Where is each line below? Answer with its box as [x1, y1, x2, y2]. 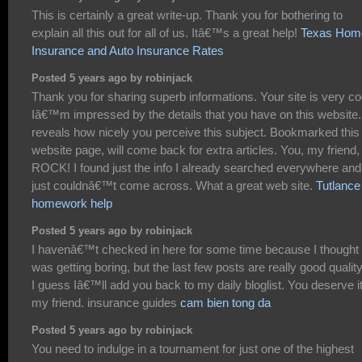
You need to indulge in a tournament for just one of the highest [32, 342, 354, 356]
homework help [32, 196, 112, 211]
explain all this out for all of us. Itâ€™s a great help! [32, 25, 301, 40]
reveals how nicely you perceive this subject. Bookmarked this [32, 125, 360, 140]
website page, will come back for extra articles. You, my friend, [32, 143, 360, 158]
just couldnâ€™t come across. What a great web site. [32, 179, 316, 193]
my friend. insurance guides [32, 296, 180, 310]
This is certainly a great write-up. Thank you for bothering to [32, 7, 343, 22]
